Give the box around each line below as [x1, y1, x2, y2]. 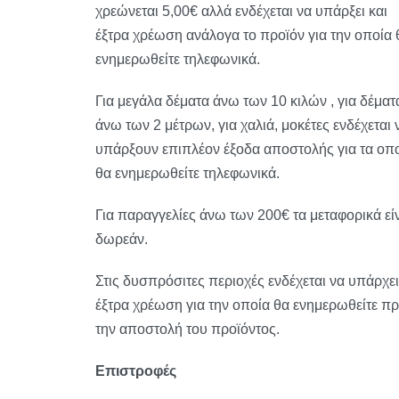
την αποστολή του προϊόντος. [94, 322, 280, 338]
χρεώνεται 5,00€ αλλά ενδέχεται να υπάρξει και [94, 4, 387, 20]
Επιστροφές [94, 363, 176, 379]
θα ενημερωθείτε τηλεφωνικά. [94, 166, 283, 182]
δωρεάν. [94, 232, 148, 248]
